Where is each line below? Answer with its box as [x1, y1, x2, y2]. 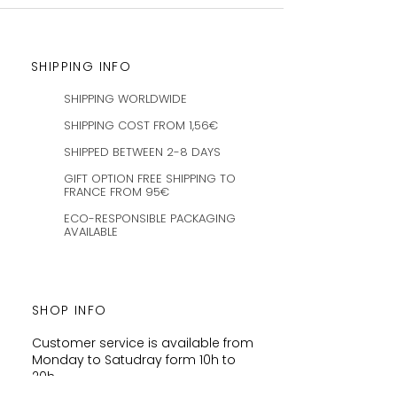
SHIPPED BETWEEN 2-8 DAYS [64, 144, 221, 160]
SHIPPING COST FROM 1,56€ [64, 117, 218, 134]
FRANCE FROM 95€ [64, 183, 169, 200]
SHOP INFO [32, 301, 107, 319]
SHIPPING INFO [31, 58, 132, 75]
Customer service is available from [32, 334, 253, 352]
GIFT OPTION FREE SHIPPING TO [64, 170, 236, 187]
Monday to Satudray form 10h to [32, 351, 236, 369]
